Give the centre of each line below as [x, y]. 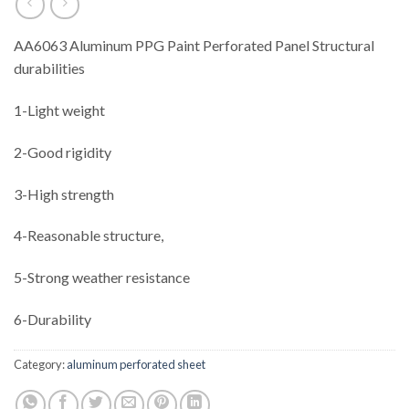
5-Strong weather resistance [102, 278]
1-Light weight [59, 110]
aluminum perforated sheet [136, 364]
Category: [40, 364]
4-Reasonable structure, [89, 236]
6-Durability [52, 320]
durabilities [49, 68]
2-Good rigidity [63, 152]
